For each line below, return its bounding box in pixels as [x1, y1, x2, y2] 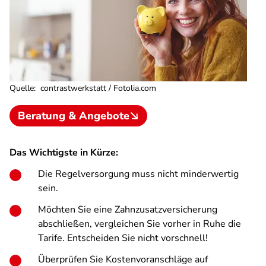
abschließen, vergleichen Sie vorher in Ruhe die [38, 217, 241, 230]
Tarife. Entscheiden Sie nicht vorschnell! [38, 232, 208, 245]
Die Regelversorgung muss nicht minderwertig [38, 167, 239, 180]
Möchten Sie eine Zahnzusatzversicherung [38, 203, 217, 216]
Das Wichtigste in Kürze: [9, 146, 118, 159]
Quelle [9, 83, 34, 94]
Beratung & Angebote [18, 109, 129, 123]
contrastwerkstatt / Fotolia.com [38, 83, 156, 94]
